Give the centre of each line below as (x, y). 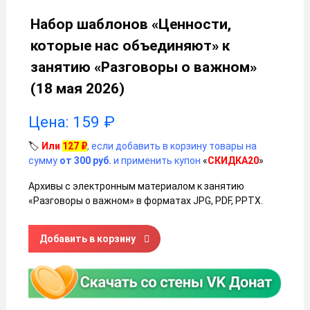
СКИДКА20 (233, 161)
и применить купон (156, 161)
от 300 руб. (85, 161)
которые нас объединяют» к (130, 46)
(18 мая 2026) (77, 89)
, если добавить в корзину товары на (172, 146)
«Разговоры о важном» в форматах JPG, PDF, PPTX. (146, 201)
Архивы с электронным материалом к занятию (136, 186)
